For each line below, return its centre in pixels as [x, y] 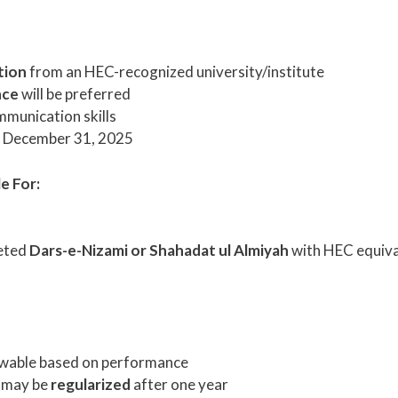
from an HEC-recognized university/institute [175, 72]
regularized [91, 385]
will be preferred [75, 94]
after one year [179, 385]
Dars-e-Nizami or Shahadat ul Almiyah [159, 251]
